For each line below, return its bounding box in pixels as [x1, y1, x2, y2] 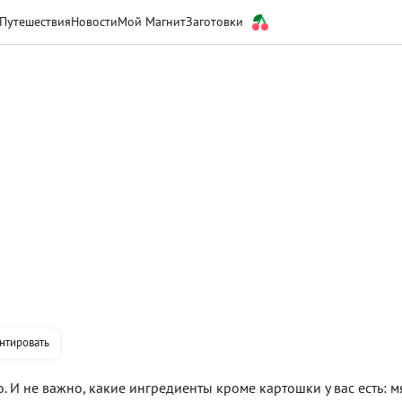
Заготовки [186, 13, 247, 30]
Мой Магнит [118, 13, 186, 30]
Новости [71, 13, 118, 30]
